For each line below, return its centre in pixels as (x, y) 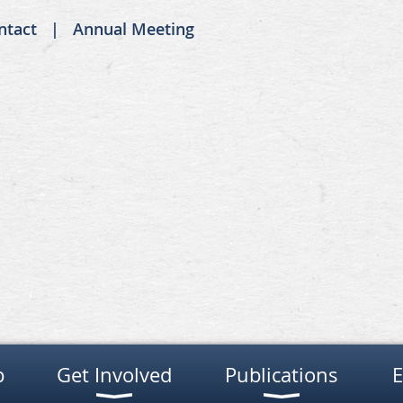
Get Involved (114, 375)
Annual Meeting (134, 29)
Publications (281, 375)
